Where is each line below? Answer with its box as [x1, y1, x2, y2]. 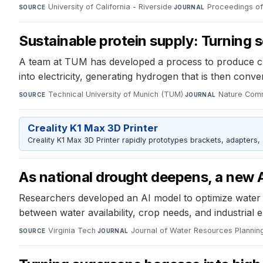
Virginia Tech [48, 226, 96, 235]
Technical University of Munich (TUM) [48, 89, 183, 99]
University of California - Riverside [48, 2, 172, 11]
